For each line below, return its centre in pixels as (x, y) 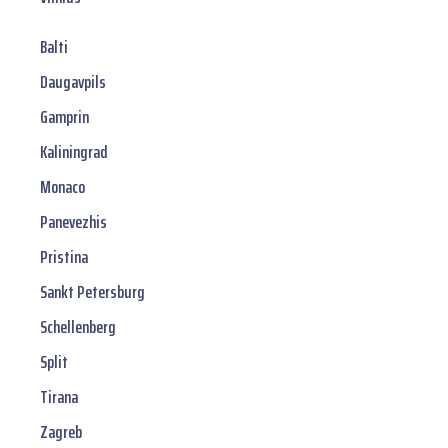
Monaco (62, 187)
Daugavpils (73, 82)
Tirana (59, 397)
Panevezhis (73, 222)
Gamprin (64, 117)
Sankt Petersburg (92, 292)
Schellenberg (78, 327)
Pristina (64, 257)
